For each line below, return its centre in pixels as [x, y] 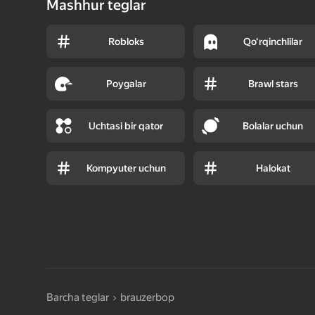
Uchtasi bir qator [126, 126]
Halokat [273, 168]
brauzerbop [147, 297]
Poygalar [126, 83]
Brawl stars [273, 83]
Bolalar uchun [273, 126]
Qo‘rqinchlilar [273, 41]
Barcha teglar [78, 297]
